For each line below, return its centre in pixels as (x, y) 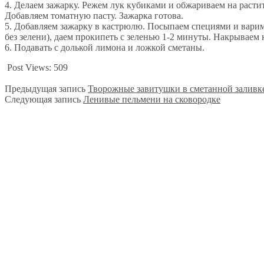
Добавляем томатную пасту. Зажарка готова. (94, 15)
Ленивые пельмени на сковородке (152, 99)
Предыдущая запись (45, 88)
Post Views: (30, 67)
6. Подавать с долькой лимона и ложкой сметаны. (105, 47)
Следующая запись (43, 99)
